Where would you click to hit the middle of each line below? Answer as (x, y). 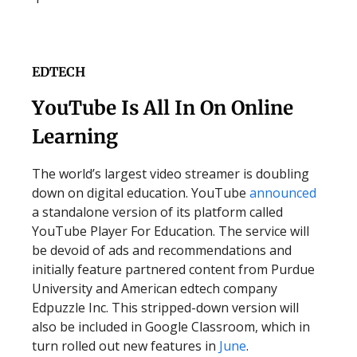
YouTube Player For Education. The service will (171, 231)
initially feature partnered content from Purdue (173, 269)
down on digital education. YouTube (141, 193)
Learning (75, 137)
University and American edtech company (155, 288)
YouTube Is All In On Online (163, 108)
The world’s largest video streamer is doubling (171, 174)
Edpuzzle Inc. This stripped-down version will (165, 308)
